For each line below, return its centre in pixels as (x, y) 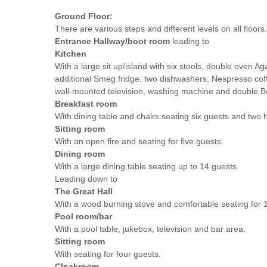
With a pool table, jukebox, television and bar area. (150, 229)
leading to (190, 41)
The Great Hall (84, 191)
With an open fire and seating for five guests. (139, 141)
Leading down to (86, 178)
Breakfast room (86, 103)
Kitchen (71, 53)
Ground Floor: (84, 16)
